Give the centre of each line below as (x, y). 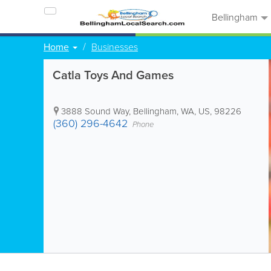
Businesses (115, 47)
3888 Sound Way (95, 111)
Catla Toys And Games (113, 75)
